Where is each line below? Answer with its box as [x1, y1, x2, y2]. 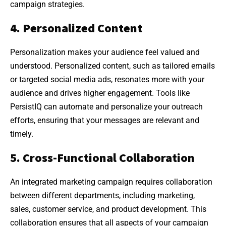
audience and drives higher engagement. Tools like [10, 88, 190, 98]
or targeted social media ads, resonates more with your [10, 74, 204, 84]
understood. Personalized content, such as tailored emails [10, 61, 215, 71]
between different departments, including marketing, [10, 190, 195, 200]
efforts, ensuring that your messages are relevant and [10, 115, 199, 125]
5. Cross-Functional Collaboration [10, 149, 195, 165]
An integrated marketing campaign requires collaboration [10, 177, 212, 187]
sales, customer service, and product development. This [10, 204, 206, 214]
